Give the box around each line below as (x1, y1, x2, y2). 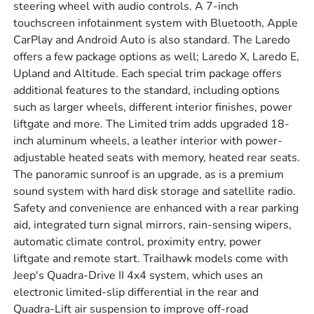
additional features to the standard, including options (13, 83, 280, 99)
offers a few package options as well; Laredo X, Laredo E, (13, 49, 300, 65)
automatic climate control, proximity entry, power (13, 234, 262, 250)
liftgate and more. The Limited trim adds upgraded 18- (13, 116, 290, 132)
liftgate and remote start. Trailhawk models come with (13, 251, 289, 267)
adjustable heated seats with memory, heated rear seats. (13, 150, 301, 166)
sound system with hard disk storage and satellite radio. (13, 184, 296, 200)
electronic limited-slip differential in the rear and (13, 285, 259, 301)
